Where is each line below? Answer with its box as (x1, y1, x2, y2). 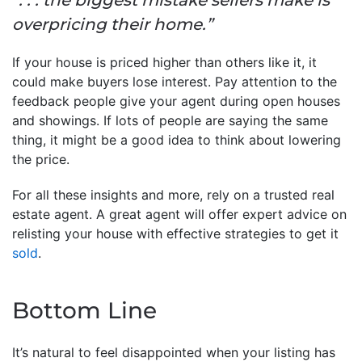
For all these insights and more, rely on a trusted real (12, 186, 335, 203)
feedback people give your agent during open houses (12, 92, 340, 109)
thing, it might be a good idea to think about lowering (12, 131, 341, 148)
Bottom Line (12, 296, 157, 324)
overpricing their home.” (12, 14, 213, 34)
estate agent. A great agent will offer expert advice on (12, 205, 347, 222)
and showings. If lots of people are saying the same (12, 112, 328, 128)
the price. (12, 150, 69, 167)
